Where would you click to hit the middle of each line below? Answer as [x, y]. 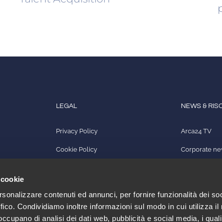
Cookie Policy [76, 150]
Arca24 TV [196, 131]
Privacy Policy [77, 131]
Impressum [73, 186]
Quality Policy [76, 168]
